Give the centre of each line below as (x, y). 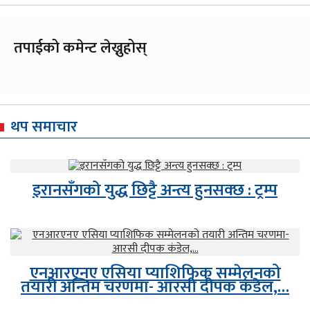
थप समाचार (44, 127)
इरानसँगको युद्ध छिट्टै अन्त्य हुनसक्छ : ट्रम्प (155, 190)
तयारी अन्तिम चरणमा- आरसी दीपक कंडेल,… (155, 287)
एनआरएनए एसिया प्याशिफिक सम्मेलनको (155, 273)
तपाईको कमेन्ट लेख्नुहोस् (80, 48)
